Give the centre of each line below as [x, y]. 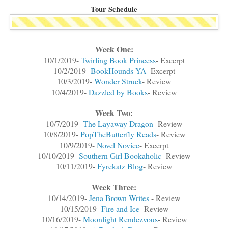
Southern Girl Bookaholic [120, 156]
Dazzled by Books [118, 92]
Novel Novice [118, 145]
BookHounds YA [118, 71]
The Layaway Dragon [118, 124]
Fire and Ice [120, 209]
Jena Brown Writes [119, 198]
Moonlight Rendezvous [120, 219]
